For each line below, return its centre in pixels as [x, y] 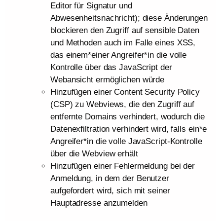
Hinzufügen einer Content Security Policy [125, 92]
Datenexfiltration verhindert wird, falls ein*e [129, 129]
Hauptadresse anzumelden [99, 203]
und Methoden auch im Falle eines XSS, [123, 43]
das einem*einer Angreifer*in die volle [119, 55]
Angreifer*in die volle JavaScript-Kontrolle [126, 142]
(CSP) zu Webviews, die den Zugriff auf [123, 105]
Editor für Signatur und [91, 6]
